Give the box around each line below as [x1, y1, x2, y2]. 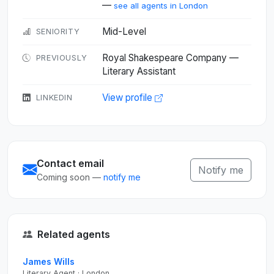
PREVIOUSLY [35, 53, 88, 62]
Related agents [37, 228, 110, 240]
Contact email [37, 157, 104, 169]
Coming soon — [37, 172, 103, 182]
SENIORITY [35, 27, 80, 36]
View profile [102, 92, 155, 103]
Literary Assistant [102, 65, 176, 77]
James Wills [23, 256, 75, 267]
